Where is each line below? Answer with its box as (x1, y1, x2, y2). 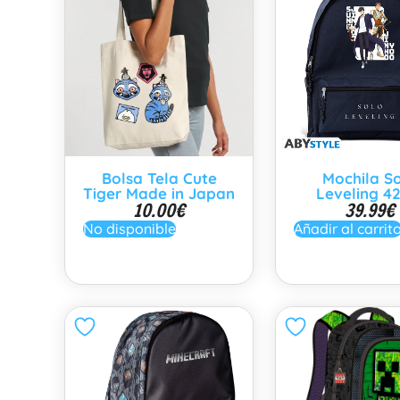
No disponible (83, 220, 176, 238)
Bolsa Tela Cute (101, 169, 217, 188)
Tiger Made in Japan (83, 184, 235, 204)
